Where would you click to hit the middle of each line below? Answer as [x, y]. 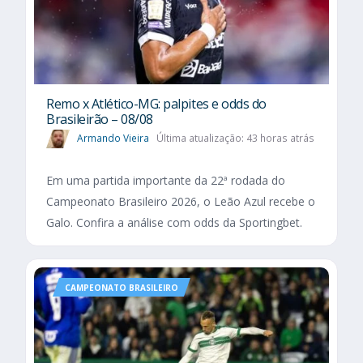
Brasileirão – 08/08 [100, 119]
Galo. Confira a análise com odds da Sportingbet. [174, 222]
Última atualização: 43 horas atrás [235, 138]
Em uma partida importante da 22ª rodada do [166, 180]
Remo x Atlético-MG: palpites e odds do [156, 103]
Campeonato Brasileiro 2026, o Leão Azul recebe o [181, 201]
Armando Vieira [113, 138]
